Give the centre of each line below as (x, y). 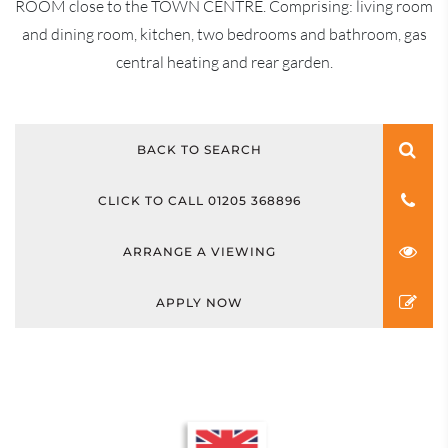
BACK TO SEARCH (199, 150)
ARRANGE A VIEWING (199, 252)
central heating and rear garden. (224, 62)
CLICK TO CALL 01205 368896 (199, 201)
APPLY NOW (199, 303)
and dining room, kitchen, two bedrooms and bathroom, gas (224, 34)
